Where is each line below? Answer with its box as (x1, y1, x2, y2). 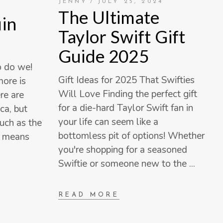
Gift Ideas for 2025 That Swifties (58, 74, 195, 87)
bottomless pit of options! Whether (58, 129, 205, 143)
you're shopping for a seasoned (58, 143, 187, 157)
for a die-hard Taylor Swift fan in (58, 102, 193, 115)
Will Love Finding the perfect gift (58, 88, 197, 101)
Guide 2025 (58, 45, 149, 67)
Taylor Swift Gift (58, 26, 186, 47)
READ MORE (58, 191, 119, 198)
